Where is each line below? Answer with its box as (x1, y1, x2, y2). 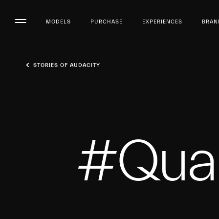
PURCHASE (90, 18, 123, 25)
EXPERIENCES (142, 18, 182, 25)
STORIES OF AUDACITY (33, 62, 100, 68)
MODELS (46, 18, 71, 25)
